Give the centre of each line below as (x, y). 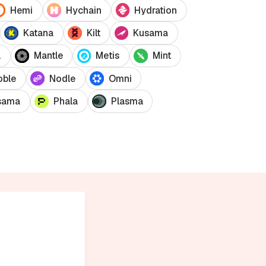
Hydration (156, 10)
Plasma (127, 101)
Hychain (83, 10)
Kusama (151, 33)
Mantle (48, 56)
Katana (38, 33)
